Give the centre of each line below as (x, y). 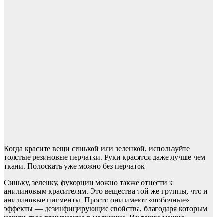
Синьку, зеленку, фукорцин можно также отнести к (88, 182)
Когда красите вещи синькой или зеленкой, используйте (97, 148)
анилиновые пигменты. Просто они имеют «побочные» (97, 200)
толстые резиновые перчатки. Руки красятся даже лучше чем (105, 157)
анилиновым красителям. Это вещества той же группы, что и (106, 191)
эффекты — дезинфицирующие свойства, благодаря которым (106, 208)
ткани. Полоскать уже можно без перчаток (74, 166)
